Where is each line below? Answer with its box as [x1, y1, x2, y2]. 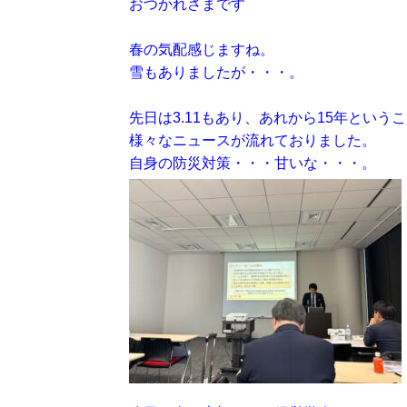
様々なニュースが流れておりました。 [129, 133, 376, 148]
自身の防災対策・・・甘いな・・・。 [129, 155, 376, 171]
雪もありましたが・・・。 [129, 65, 303, 80]
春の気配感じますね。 [129, 42, 274, 57]
